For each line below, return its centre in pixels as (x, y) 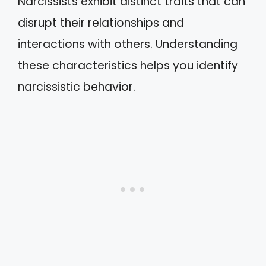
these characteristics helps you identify (128, 66)
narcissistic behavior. (77, 87)
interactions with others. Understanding (128, 44)
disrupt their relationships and (101, 23)
